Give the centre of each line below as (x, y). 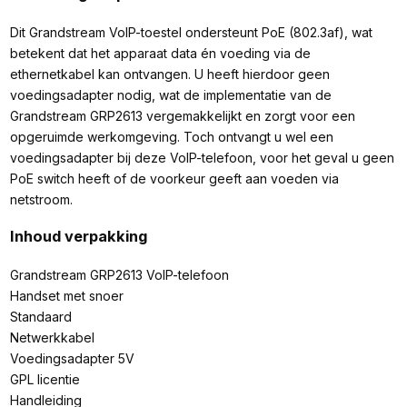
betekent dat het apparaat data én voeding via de (160, 53)
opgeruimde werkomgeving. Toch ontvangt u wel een (171, 136)
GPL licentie (45, 379)
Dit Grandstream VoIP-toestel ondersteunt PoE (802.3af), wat (191, 32)
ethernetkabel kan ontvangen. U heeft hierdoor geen (169, 74)
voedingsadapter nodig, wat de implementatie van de (170, 94)
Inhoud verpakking (78, 237)
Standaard (40, 316)
